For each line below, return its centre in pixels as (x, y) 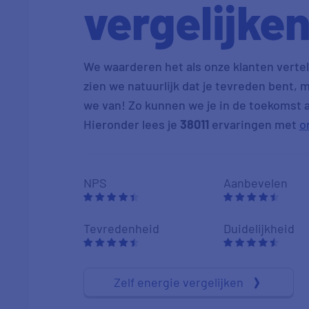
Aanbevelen (255, 183)
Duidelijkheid (259, 228)
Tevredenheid (121, 228)
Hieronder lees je (131, 124)
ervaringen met (254, 124)
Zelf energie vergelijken (178, 282)
